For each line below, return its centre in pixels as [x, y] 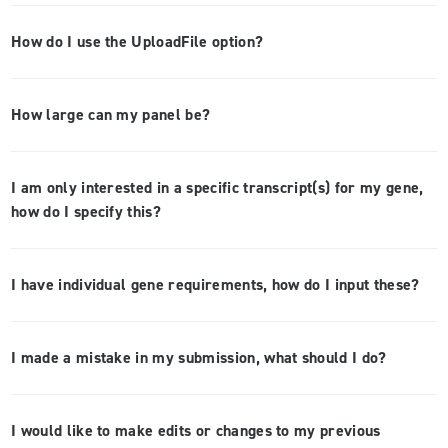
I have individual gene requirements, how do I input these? [215, 285]
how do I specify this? [86, 212]
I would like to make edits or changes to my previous [196, 431]
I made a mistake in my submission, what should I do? [199, 358]
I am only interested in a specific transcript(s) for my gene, [217, 188]
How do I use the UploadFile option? [137, 42]
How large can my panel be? [111, 115]
